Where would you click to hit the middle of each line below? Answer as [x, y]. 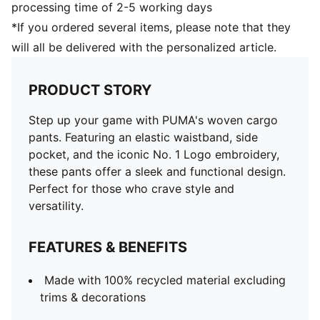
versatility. [56, 206]
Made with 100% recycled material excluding [165, 280]
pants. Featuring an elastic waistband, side [143, 137]
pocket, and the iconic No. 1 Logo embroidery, [154, 154]
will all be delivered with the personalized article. [144, 47]
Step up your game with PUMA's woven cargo [153, 120]
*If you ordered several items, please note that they [151, 27]
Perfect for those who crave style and [131, 189]
